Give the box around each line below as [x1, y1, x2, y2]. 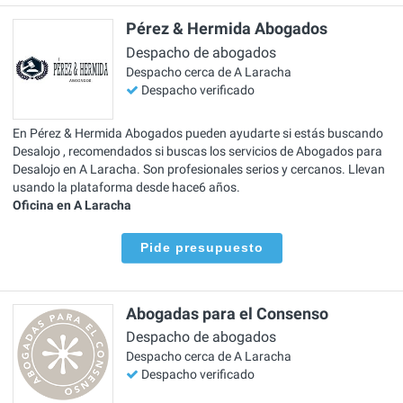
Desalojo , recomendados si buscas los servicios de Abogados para [13, 144, 382, 159]
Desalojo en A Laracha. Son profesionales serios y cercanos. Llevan [13, 162, 385, 177]
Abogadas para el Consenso [126, 303, 328, 323]
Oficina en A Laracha [13, 198, 131, 213]
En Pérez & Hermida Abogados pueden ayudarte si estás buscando [13, 126, 383, 141]
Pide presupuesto [139, 240, 264, 255]
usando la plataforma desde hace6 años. [13, 180, 240, 195]
